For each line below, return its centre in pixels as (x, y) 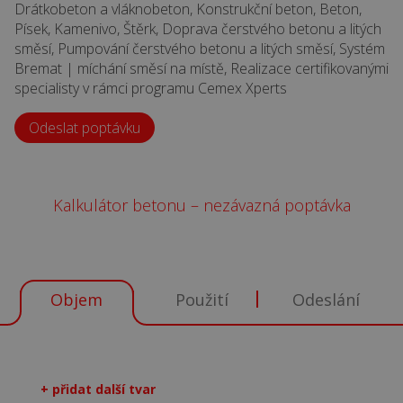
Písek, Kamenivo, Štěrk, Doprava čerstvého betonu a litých (198, 29)
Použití (201, 300)
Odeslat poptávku (85, 128)
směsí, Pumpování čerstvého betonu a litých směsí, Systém (200, 49)
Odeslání (327, 300)
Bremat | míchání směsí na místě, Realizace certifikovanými (201, 69)
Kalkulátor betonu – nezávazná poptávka (201, 206)
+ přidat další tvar (98, 390)
